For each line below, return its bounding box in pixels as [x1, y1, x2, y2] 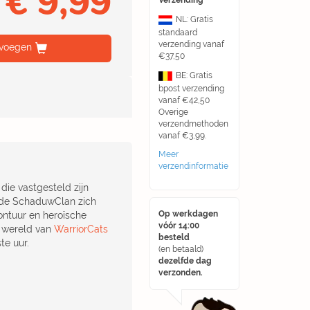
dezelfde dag [158, 256, 212, 266]
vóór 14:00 [158, 221, 199, 230]
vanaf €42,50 [158, 95, 210, 105]
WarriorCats [51, 224, 108, 235]
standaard [158, 28, 197, 37]
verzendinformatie [158, 161, 228, 171]
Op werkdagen [158, 209, 218, 219]
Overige [158, 107, 188, 117]
